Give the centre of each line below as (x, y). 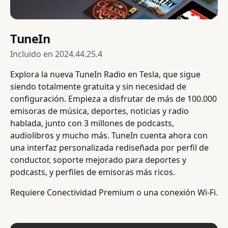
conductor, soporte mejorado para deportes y (98, 160)
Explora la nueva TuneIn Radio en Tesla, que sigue (105, 75)
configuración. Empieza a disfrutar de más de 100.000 (113, 99)
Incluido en (33, 54)
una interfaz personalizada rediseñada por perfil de (109, 148)
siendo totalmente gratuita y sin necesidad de (98, 87)
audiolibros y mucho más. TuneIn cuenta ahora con (109, 136)
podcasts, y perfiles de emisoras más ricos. (93, 172)
